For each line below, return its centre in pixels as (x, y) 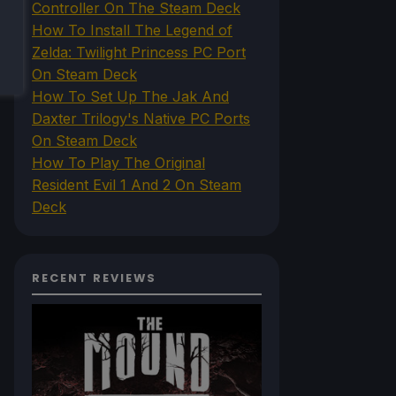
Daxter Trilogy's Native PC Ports (141, 118)
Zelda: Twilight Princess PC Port (139, 52)
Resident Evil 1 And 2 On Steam (137, 184)
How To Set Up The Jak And (130, 96)
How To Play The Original (118, 162)
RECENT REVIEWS (94, 278)
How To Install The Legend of (132, 30)
